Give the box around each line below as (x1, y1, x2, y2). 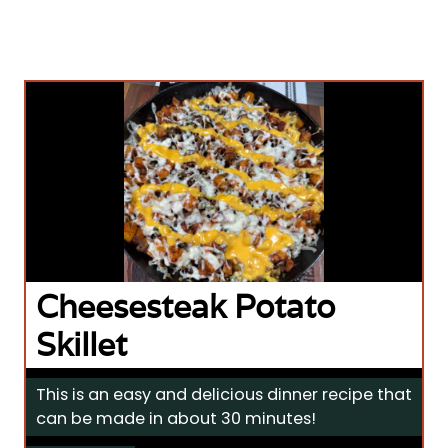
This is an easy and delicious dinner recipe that (36, 383, 412, 407)
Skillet (36, 323, 127, 366)
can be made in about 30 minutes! (36, 407, 316, 431)
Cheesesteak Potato (36, 285, 335, 328)
